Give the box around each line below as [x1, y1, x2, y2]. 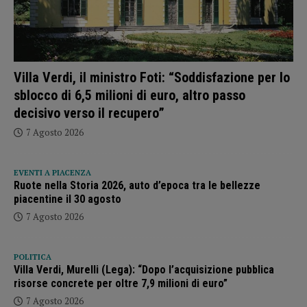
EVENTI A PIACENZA [14, 167, 91, 177]
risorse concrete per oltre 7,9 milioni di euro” [14, 276, 228, 290]
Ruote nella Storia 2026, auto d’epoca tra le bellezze [14, 178, 260, 192]
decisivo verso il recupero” [14, 104, 164, 121]
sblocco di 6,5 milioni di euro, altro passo [14, 86, 245, 103]
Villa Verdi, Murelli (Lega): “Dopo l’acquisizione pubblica [14, 262, 274, 276]
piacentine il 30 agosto [14, 192, 121, 206]
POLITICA [14, 251, 51, 262]
